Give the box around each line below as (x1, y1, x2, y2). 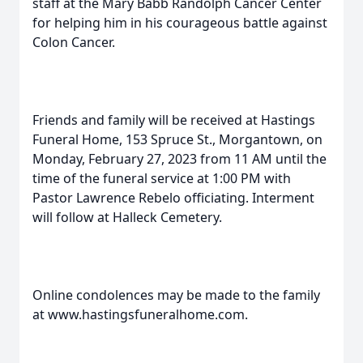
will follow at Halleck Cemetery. (32, 208, 222, 226)
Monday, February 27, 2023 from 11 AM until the (32, 150, 327, 168)
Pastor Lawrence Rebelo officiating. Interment (32, 189, 314, 207)
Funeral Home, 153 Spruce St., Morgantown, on (32, 130, 322, 148)
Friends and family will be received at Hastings (32, 111, 315, 129)
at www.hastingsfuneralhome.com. (32, 305, 248, 323)
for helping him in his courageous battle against (32, 14, 327, 32)
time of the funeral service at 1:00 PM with (32, 169, 291, 187)
